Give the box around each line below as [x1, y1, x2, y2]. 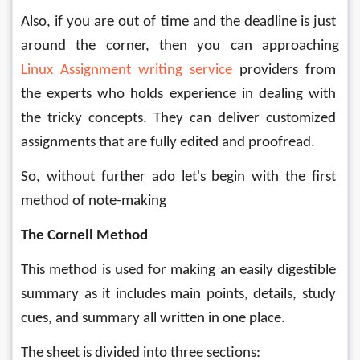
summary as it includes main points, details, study [21, 287, 339, 302]
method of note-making [21, 194, 166, 209]
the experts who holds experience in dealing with [21, 87, 339, 102]
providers [232, 63, 298, 78]
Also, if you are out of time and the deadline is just [21, 14, 339, 30]
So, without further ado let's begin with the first [21, 170, 339, 185]
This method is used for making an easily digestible [21, 263, 339, 278]
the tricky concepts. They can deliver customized [21, 111, 339, 126]
